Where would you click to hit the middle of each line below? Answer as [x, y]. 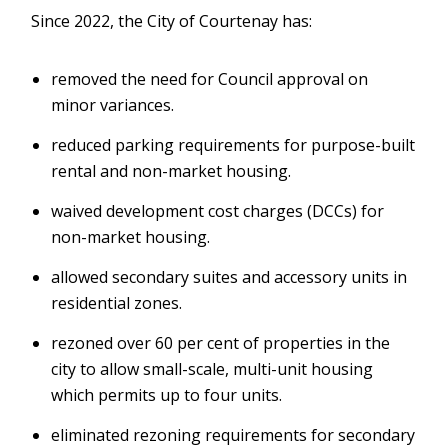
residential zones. [119, 303]
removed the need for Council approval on [210, 79]
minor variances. [115, 105]
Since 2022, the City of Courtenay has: [172, 21]
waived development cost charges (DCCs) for [218, 211]
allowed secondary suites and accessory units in [229, 277]
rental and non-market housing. [171, 171]
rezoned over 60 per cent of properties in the [221, 343]
